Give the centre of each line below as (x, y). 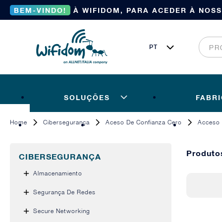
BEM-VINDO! (40, 10)
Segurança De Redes (64, 192)
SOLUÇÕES (87, 97)
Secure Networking (62, 211)
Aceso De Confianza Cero (144, 122)
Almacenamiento (58, 173)
